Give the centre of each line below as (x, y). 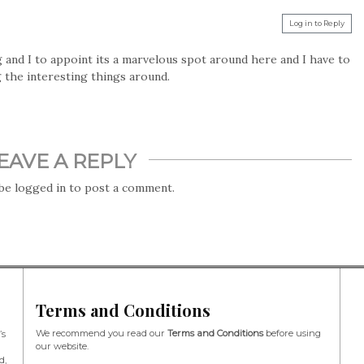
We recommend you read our (102, 334)
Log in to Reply (317, 24)
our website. (62, 347)
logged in (41, 188)
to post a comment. (121, 188)
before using (292, 334)
